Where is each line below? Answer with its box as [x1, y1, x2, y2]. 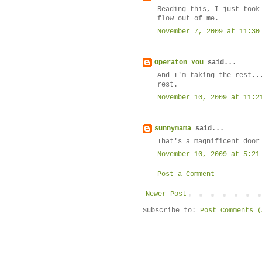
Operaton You [154, 58, 204, 67]
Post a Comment [157, 170, 215, 179]
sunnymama [154, 125, 191, 133]
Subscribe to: [143, 206, 200, 215]
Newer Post [146, 190, 187, 199]
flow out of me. [157, 15, 219, 23]
